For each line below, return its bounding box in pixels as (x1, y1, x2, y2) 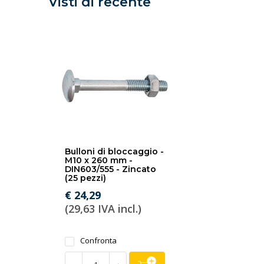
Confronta (80, 235, 117, 246)
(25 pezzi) (65, 173, 106, 183)
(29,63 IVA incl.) (65, 202, 141, 216)
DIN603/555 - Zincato (65, 164, 156, 174)
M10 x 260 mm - (65, 155, 133, 166)
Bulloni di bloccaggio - (65, 146, 164, 157)
